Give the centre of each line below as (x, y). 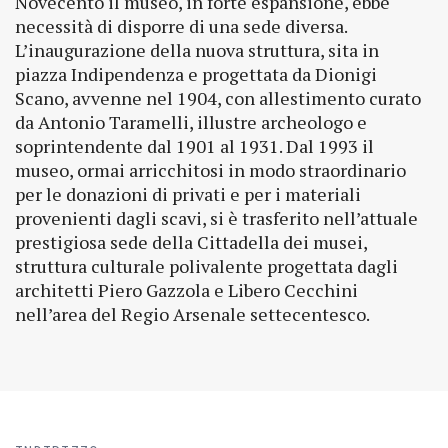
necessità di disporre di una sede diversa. (181, 26)
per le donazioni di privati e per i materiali (188, 194)
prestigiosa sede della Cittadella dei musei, (191, 242)
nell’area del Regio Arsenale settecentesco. (192, 314)
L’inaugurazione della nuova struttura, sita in (197, 50)
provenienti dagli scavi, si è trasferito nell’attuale (216, 218)
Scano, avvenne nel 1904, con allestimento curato (218, 98)
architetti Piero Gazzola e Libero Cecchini (186, 290)
